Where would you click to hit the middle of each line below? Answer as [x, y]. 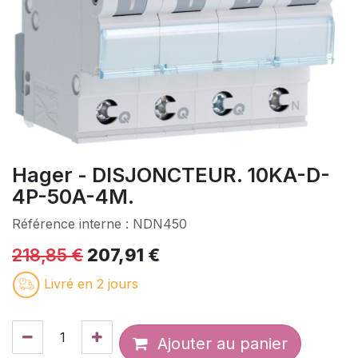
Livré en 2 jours [91, 283]
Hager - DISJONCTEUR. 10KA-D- [171, 175]
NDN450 [160, 224]
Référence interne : [72, 224]
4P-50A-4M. [73, 197]
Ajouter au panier [218, 344]
